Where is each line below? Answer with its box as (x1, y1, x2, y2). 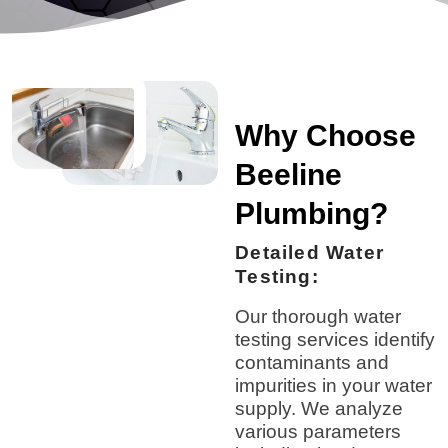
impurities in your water (235, 374, 433, 396)
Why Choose (235, 118, 417, 152)
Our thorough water (235, 305, 402, 327)
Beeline (235, 157, 343, 191)
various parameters (235, 420, 402, 442)
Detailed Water (235, 241, 384, 263)
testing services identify (235, 328, 436, 350)
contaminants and (235, 351, 390, 373)
